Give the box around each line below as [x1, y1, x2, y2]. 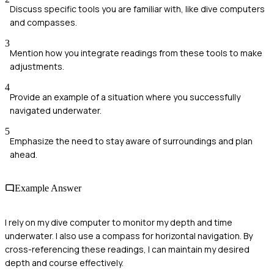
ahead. [10, 149, 37, 161]
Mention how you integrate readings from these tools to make [10, 47, 262, 59]
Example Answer [15, 183, 81, 194]
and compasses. [10, 17, 77, 29]
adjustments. [10, 61, 64, 73]
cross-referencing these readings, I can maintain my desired [5, 243, 250, 255]
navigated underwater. [10, 105, 102, 117]
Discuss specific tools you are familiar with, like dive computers [10, 3, 265, 15]
